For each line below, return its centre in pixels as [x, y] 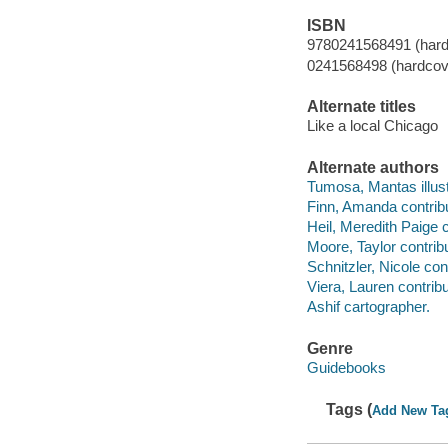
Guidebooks [346, 368]
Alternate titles [361, 106]
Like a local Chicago [372, 126]
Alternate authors [372, 167]
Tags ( [349, 409]
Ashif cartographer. [368, 307]
